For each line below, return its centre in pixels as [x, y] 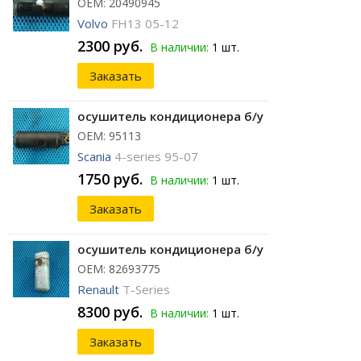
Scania [94, 157]
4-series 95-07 [156, 157]
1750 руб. [110, 179]
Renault [98, 290]
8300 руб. [110, 312]
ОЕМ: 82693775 [119, 269]
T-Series [146, 290]
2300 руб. [110, 46]
